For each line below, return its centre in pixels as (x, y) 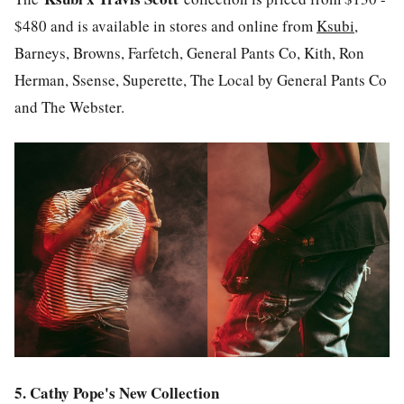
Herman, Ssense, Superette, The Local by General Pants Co (201, 79)
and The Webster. (72, 106)
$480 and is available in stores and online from (165, 25)
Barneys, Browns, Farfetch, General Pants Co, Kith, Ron (189, 52)
